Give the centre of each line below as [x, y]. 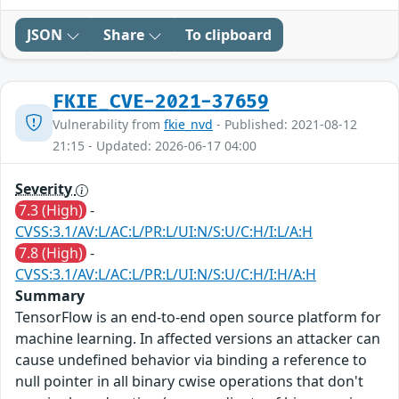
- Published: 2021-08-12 [285, 125]
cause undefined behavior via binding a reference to [191, 360]
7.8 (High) [51, 253]
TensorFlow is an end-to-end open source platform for [198, 318]
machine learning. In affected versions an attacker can [198, 339]
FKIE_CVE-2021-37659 [161, 102]
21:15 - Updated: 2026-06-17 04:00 [155, 146]
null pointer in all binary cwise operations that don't [189, 382]
